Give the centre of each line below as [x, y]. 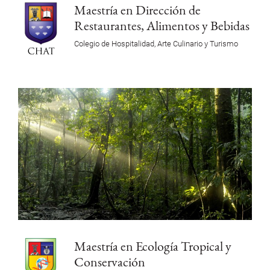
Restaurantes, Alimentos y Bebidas [162, 26]
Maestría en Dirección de [137, 10]
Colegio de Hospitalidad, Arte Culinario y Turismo [156, 44]
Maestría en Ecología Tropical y [152, 246]
